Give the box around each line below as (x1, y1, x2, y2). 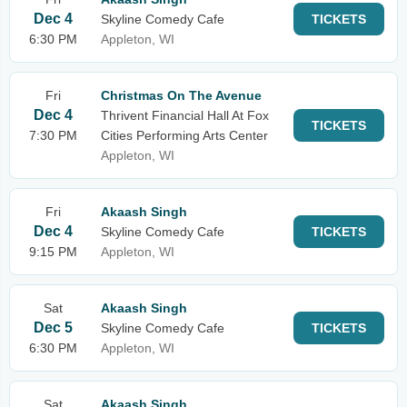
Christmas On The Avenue (101, 88, 262, 103)
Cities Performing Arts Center (101, 128, 268, 143)
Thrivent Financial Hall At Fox (101, 108, 269, 123)
